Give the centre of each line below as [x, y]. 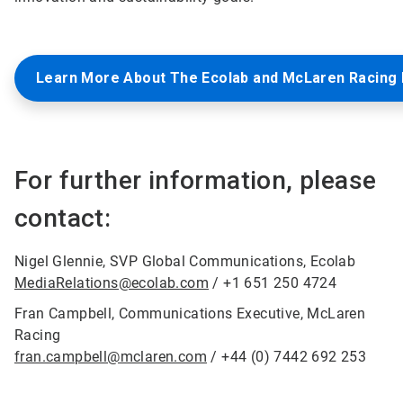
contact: [63, 219]
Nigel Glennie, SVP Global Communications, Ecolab [185, 262]
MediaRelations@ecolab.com [112, 283]
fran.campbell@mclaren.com [111, 357]
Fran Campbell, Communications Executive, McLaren [190, 314]
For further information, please [196, 181]
